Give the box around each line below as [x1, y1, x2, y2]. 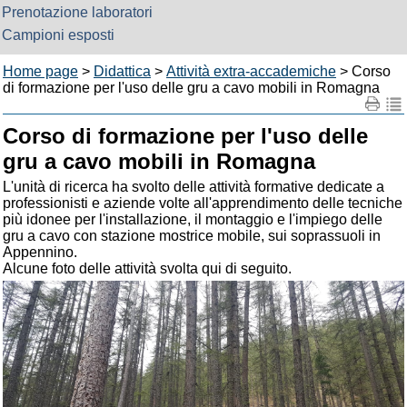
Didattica [94, 64, 151, 79]
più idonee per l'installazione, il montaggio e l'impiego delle [3, 212, 382, 227]
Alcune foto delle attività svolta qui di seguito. [3, 261, 292, 276]
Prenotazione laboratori [2, 5, 153, 20]
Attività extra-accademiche [166, 64, 336, 79]
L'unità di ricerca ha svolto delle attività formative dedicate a [3, 179, 384, 194]
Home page [3, 64, 78, 79]
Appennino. [3, 244, 77, 260]
